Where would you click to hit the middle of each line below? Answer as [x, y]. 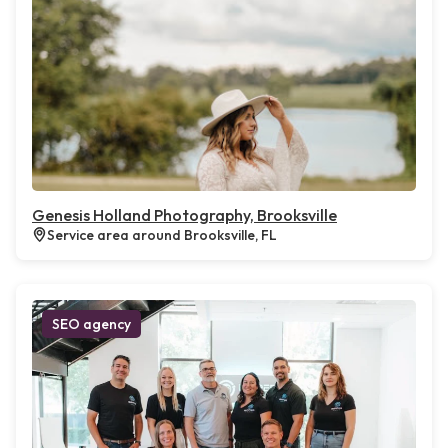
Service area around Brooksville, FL [162, 234]
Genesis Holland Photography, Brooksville [184, 214]
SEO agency [91, 323]
